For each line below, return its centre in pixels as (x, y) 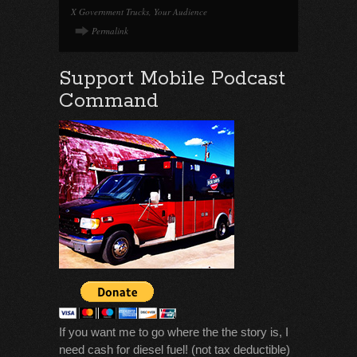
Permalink (110, 31)
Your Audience (180, 12)
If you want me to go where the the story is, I (174, 332)
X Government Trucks (110, 12)
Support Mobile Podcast (172, 79)
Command (109, 101)
